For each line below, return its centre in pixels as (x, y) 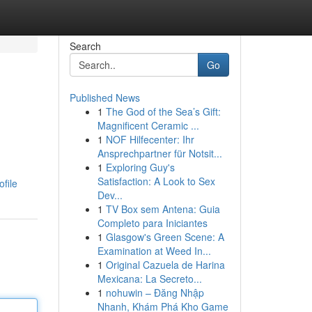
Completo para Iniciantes (152, 223)
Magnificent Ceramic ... (148, 125)
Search (85, 46)
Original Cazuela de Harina (165, 265)
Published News (104, 97)
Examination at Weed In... (154, 251)
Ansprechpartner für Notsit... (159, 153)
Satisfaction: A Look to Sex (156, 181)
